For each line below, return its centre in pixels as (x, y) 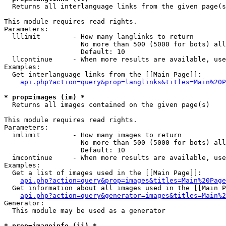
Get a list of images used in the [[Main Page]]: (103, 173)
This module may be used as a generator (85, 211)
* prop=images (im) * (44, 97)
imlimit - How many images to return (93, 135)
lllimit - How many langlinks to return (99, 37)
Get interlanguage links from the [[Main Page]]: (103, 74)
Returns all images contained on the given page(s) (107, 105)
